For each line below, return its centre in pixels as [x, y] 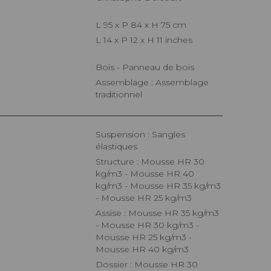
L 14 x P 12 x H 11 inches [147, 40]
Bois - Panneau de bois [148, 67]
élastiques [116, 147]
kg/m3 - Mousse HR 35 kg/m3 [158, 186]
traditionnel [119, 95]
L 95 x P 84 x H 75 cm [144, 25]
